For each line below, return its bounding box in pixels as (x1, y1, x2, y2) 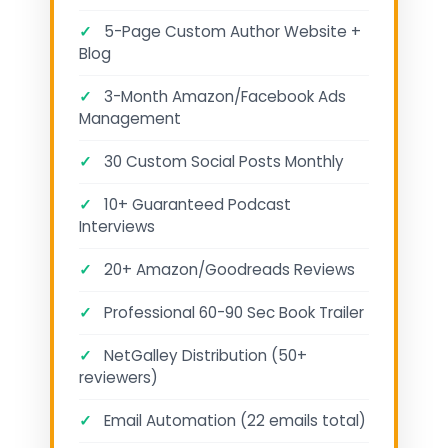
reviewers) (79, 367, 158, 389)
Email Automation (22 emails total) (100, 410, 366, 432)
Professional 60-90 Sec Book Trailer (100, 302, 364, 324)
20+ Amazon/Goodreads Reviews (100, 259, 355, 281)
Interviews (79, 216, 155, 238)
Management (79, 108, 181, 130)
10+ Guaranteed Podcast (100, 194, 291, 216)
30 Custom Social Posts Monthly (100, 151, 344, 173)
